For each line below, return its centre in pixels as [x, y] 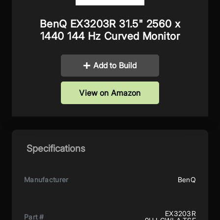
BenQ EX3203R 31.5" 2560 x [110, 24]
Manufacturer [46, 179]
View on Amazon [110, 93]
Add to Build [115, 66]
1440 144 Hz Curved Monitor [110, 36]
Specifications [56, 148]
